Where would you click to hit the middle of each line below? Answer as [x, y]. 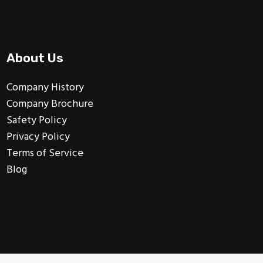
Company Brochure [50, 104]
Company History [45, 87]
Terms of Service [45, 153]
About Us [35, 58]
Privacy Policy [38, 137]
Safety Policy [36, 120]
